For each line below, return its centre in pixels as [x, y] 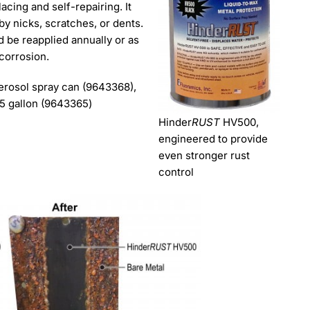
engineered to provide [213, 138]
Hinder [175, 122]
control [176, 172]
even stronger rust [204, 155]
